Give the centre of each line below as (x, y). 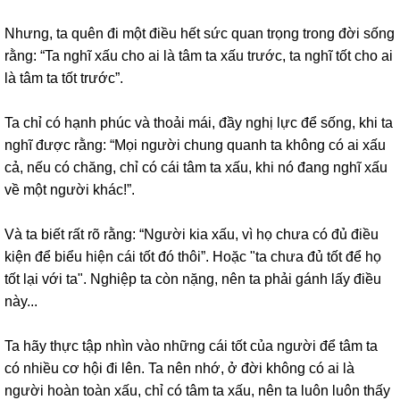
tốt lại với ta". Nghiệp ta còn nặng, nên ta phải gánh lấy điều (193, 279)
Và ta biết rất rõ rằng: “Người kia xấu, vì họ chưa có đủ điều (192, 235)
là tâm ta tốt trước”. (64, 79)
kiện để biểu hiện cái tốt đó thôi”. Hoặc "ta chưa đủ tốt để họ (193, 257)
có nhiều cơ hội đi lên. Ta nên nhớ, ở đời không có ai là (179, 369)
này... (21, 302)
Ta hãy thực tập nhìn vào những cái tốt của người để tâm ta (191, 346)
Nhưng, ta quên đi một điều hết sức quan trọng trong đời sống (200, 34)
